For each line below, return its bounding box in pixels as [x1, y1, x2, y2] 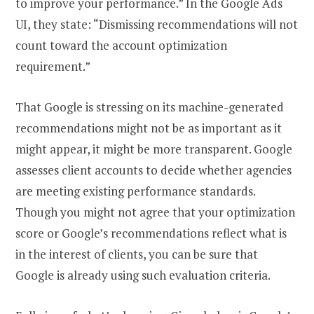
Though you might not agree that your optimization [15, 203, 295, 220]
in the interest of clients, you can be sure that [15, 245, 258, 262]
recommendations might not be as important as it [15, 119, 282, 136]
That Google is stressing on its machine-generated [15, 98, 284, 115]
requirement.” [15, 57, 90, 74]
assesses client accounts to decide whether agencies [15, 161, 292, 178]
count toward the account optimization [15, 36, 227, 53]
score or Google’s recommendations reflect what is [15, 224, 287, 241]
